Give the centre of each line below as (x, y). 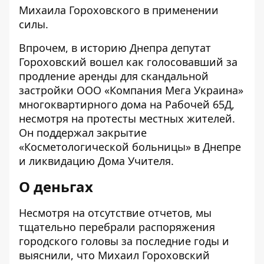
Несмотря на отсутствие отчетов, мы (115, 213)
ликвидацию (60, 161)
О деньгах (56, 187)
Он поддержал (56, 133)
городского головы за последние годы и (124, 241)
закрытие (120, 133)
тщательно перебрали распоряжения (117, 227)
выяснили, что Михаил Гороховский (114, 255)
